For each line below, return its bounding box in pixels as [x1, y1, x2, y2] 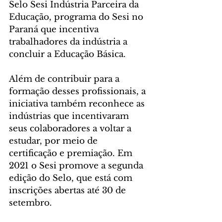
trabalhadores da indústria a [9, 37, 130, 48]
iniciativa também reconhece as [9, 99, 147, 110]
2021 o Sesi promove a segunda [9, 161, 146, 171]
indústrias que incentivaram [9, 111, 131, 122]
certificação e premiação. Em [9, 148, 135, 159]
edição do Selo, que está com [9, 173, 135, 184]
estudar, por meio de [9, 136, 100, 147]
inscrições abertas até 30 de [9, 185, 128, 196]
